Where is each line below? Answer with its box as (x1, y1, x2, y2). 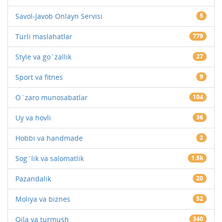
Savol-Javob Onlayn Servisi (15, 11, 103, 21)
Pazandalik (15, 173, 51, 183)
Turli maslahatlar (15, 31, 72, 41)
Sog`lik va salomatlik (15, 153, 84, 163)
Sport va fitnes (15, 72, 63, 82)
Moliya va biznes (15, 194, 70, 204)
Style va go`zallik (15, 52, 71, 61)
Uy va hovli (15, 112, 51, 122)
